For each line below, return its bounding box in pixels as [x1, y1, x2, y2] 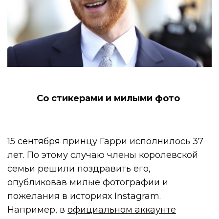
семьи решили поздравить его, [7, 163, 151, 174]
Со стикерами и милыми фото [36, 92, 180, 104]
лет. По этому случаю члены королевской [7, 149, 198, 160]
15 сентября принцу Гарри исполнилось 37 [7, 135, 204, 147]
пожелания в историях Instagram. [7, 190, 161, 201]
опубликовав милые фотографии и [7, 176, 169, 188]
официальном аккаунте [67, 204, 176, 215]
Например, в [7, 204, 68, 215]
